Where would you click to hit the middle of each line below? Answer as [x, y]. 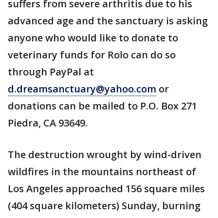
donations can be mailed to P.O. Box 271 [102, 106]
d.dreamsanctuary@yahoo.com [82, 89]
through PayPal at [51, 72]
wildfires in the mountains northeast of [102, 172]
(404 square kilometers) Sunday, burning [104, 206]
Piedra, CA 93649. [48, 123]
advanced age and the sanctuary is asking [108, 21]
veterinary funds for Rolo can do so [92, 55]
